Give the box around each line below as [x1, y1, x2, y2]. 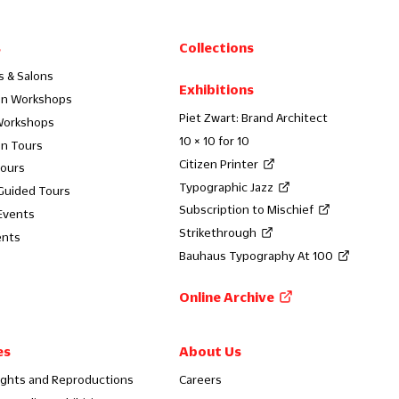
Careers [179, 372, 223, 386]
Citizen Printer [179, 157, 259, 170]
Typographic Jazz [179, 180, 274, 193]
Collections [179, 40, 255, 55]
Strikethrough [179, 226, 257, 239]
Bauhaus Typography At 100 [179, 248, 334, 262]
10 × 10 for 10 [179, 134, 250, 147]
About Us [179, 343, 242, 358]
